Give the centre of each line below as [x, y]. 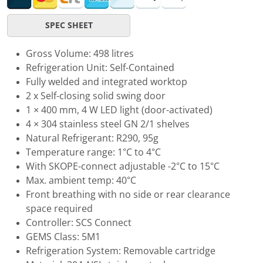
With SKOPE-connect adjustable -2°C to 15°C [123, 166]
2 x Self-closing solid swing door [96, 96]
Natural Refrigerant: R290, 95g [92, 138]
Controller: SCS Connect [79, 222]
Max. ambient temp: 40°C [81, 180]
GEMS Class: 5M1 [63, 237]
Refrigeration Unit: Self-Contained [100, 68]
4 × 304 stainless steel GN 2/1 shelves [108, 124]
